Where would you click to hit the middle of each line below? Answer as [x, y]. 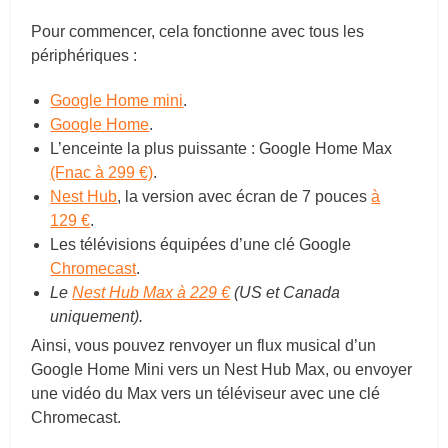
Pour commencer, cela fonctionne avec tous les [198, 32]
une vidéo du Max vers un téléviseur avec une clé [206, 394]
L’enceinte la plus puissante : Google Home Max [221, 149]
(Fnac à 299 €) [102, 173]
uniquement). [97, 317]
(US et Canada [285, 293]
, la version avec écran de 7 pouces [244, 197]
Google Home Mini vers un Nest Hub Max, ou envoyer [222, 370]
